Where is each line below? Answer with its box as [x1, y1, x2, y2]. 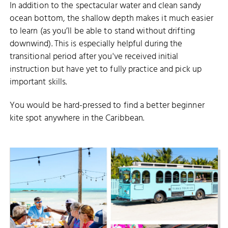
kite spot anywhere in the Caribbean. [9, 111, 145, 126]
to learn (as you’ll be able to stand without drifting [9, 24, 195, 38]
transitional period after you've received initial [9, 50, 179, 64]
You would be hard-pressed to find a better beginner [9, 99, 205, 113]
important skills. [9, 75, 67, 89]
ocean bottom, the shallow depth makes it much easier [9, 12, 213, 25]
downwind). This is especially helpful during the [9, 37, 183, 51]
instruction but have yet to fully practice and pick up [9, 63, 202, 76]
